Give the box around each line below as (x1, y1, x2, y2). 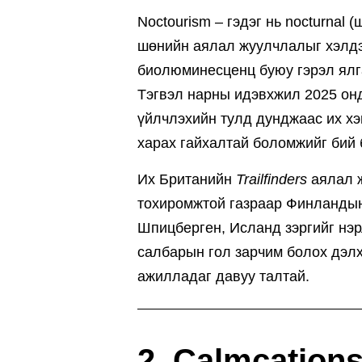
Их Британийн (137, 171, 236, 188)
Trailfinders (236, 171, 307, 188)
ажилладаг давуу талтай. (137, 268, 309, 285)
